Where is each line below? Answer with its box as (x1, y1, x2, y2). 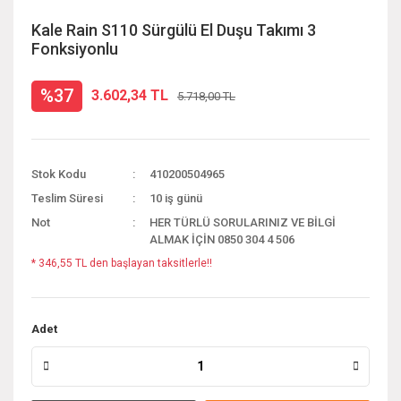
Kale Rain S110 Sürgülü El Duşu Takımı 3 (31, 20, 316, 39)
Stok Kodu (31, 166, 86, 181)
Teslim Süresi (31, 191, 103, 205)
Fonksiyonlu (31, 38, 118, 58)
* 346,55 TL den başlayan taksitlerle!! (31, 256, 212, 269)
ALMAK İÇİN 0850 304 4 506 (149, 232, 295, 246)
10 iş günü (149, 191, 203, 205)
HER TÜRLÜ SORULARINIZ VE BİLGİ (149, 215, 337, 229)
